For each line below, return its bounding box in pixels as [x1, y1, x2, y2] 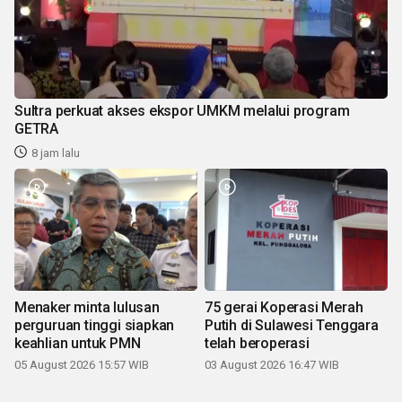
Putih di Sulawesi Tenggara [205, 317, 379, 335]
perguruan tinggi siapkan [14, 317, 175, 335]
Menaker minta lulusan [14, 299, 160, 317]
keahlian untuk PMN [14, 335, 141, 353]
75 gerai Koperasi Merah [205, 299, 363, 317]
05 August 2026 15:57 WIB [14, 358, 149, 372]
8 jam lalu [31, 146, 80, 161]
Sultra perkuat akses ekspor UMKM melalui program [14, 102, 350, 120]
